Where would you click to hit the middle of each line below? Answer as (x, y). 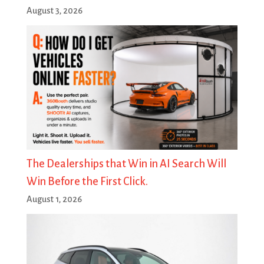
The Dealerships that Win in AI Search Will (126, 164)
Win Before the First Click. (87, 182)
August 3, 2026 (54, 11)
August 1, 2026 (54, 199)
